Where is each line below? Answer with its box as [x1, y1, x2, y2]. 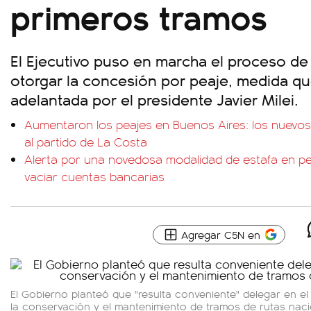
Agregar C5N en [181, 227, 260, 242]
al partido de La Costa [24, 133, 147, 150]
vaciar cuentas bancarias [24, 168, 165, 185]
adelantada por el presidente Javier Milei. [10, 88, 299, 110]
